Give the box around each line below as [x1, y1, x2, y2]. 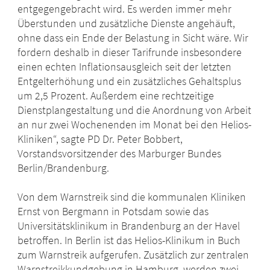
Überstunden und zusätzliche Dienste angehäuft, [17, 16, 236, 31]
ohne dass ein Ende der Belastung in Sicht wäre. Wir [17, 31, 249, 45]
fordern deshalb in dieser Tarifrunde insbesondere [17, 45, 242, 60]
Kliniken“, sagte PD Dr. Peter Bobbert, [17, 132, 183, 146]
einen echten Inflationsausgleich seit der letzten [17, 60, 232, 74]
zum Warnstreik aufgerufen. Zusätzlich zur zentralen [17, 248, 250, 262]
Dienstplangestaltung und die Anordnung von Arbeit [17, 103, 252, 118]
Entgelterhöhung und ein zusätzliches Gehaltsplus [17, 74, 242, 89]
